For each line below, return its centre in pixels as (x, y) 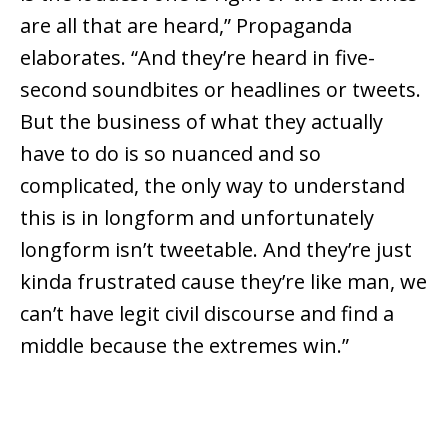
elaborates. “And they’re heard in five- (197, 58)
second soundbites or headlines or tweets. (220, 90)
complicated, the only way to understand (212, 186)
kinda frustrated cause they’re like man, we (223, 282)
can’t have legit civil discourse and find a (207, 314)
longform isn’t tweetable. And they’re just (216, 250)
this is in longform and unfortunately (197, 218)
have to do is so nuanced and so (170, 154)
